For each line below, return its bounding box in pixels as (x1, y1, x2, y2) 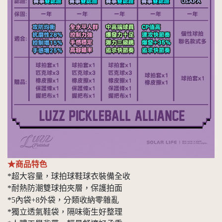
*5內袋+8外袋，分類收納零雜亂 (7, 195, 119, 204)
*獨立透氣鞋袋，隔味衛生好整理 (7, 207, 122, 216)
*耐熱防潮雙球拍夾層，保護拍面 (7, 183, 122, 192)
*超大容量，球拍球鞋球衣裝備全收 (7, 171, 130, 180)
